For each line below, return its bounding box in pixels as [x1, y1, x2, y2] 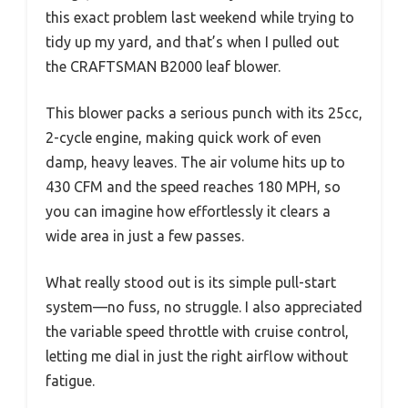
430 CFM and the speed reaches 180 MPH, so [46, 178, 341, 196]
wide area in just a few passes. [46, 228, 244, 245]
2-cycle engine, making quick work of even [46, 129, 321, 147]
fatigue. [46, 372, 95, 390]
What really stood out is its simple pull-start [46, 274, 336, 291]
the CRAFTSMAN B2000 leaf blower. [46, 58, 280, 76]
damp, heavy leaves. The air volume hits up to [46, 154, 345, 171]
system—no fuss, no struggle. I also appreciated [46, 299, 362, 316]
